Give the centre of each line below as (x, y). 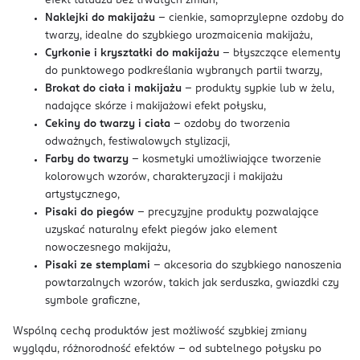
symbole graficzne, (92, 301)
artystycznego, (82, 195)
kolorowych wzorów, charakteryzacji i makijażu (164, 177)
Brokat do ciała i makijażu (113, 89)
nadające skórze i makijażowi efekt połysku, (155, 106)
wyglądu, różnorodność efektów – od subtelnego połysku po (167, 349)
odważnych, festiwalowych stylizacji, (137, 142)
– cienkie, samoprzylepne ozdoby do (250, 18)
